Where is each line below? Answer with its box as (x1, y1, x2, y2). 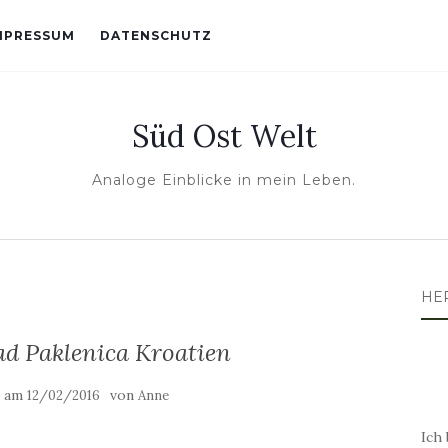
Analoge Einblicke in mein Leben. (92, 171, 356, 189)
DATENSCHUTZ (100, 28, 212, 43)
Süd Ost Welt (131, 117, 317, 155)
